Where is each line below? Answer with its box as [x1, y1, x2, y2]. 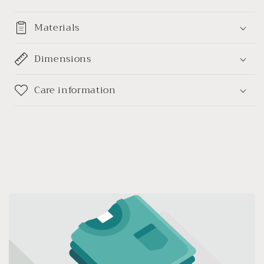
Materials [34, 19, 80, 37]
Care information [34, 81, 116, 99]
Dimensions [34, 50, 91, 68]
